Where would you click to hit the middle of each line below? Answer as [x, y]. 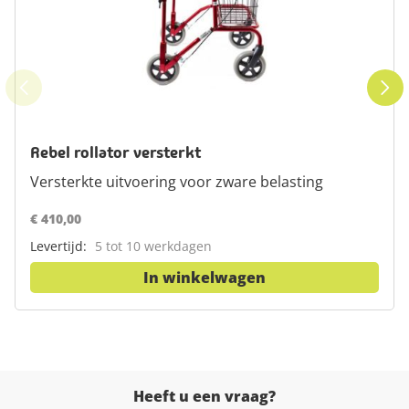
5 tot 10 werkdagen [153, 246]
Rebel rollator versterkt [115, 152]
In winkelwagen [204, 278]
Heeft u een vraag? [204, 396]
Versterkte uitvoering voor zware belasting [177, 182]
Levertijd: [58, 246]
